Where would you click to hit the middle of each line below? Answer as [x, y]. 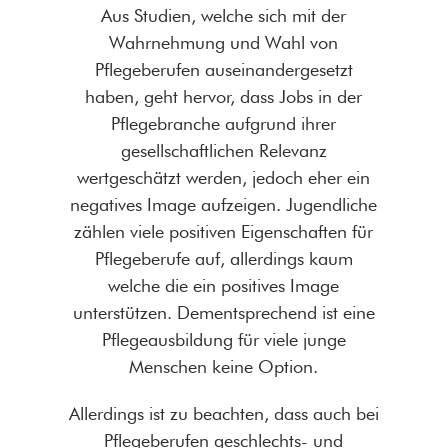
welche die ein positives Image [224, 285]
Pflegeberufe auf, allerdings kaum [223, 258]
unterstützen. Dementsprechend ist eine [223, 312]
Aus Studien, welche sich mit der [224, 15]
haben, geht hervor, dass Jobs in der [224, 96]
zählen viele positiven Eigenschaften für [224, 231]
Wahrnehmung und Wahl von [224, 42]
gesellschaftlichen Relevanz [223, 150]
